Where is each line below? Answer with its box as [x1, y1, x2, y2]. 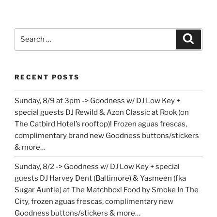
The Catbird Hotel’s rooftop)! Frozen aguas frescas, [15, 119, 187, 128]
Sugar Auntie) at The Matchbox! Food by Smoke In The [15, 185, 199, 194]
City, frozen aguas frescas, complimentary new [15, 197, 173, 206]
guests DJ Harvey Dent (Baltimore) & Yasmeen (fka [15, 173, 186, 183]
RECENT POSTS [15, 73, 80, 81]
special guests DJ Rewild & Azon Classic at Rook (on [15, 108, 189, 117]
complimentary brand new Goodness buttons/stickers [15, 131, 199, 140]
